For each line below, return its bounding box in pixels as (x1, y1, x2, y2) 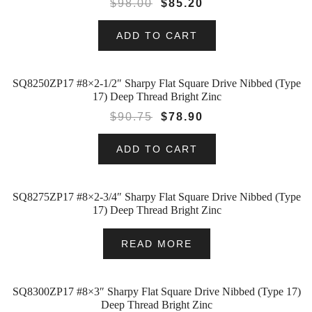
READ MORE (121, 238, 192, 249)
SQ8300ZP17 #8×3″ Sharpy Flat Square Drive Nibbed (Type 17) (13, 286, 301, 297)
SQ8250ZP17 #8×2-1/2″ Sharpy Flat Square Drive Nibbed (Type (13, 77, 301, 89)
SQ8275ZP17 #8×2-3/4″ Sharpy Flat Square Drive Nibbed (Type (13, 191, 301, 203)
